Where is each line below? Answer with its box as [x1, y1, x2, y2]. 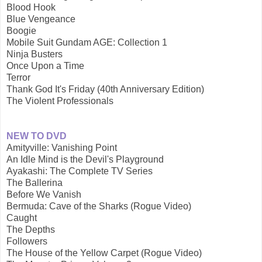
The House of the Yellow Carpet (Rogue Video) [6, 248, 202, 258]
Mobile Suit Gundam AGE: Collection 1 [6, 37, 167, 48]
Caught [6, 213, 37, 223]
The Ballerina [6, 178, 63, 188]
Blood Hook [6, 2, 56, 13]
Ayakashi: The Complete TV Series [6, 166, 153, 177]
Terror [6, 73, 30, 83]
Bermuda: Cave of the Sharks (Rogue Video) [6, 201, 191, 212]
